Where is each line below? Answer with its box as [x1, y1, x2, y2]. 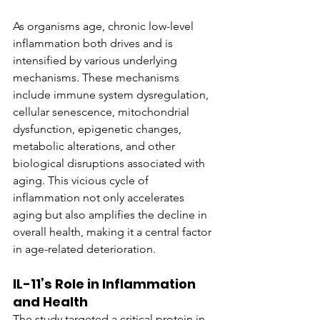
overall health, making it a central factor [13, 225, 214, 239]
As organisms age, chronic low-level [13, 19, 196, 33]
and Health [13, 293, 88, 311]
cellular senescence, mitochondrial [13, 105, 192, 119]
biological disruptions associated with [13, 156, 208, 170]
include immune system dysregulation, [13, 88, 211, 101]
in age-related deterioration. [13, 242, 156, 256]
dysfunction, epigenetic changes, [13, 122, 184, 136]
